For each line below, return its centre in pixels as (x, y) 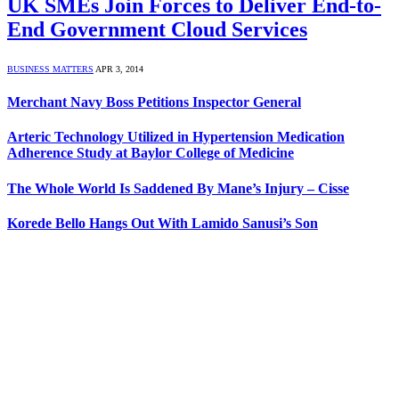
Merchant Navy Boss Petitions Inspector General (154, 102)
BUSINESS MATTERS (50, 69)
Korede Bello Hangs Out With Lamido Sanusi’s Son (163, 223)
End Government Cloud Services (157, 29)
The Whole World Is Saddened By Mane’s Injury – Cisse (178, 188)
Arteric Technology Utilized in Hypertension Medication (176, 137)
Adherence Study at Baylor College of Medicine (151, 153)
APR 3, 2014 (119, 69)
